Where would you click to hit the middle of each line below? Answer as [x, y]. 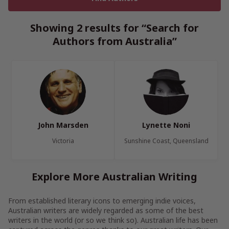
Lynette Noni [166, 125]
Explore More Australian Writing [114, 177]
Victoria [63, 141]
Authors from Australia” [114, 41]
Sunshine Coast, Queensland [166, 141]
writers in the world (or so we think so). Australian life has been [113, 220]
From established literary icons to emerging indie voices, [102, 201]
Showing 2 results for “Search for [114, 28]
